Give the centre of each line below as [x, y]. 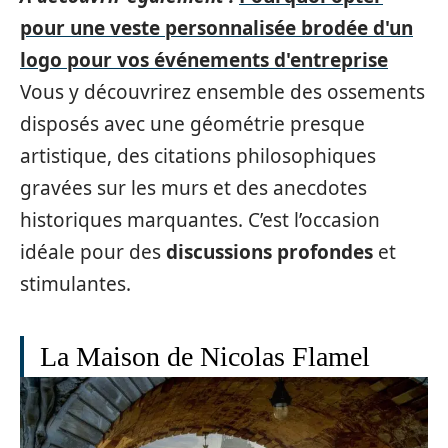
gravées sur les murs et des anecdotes [193, 188]
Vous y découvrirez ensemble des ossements [222, 92]
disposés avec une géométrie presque [192, 124]
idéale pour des [93, 252]
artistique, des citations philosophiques [198, 156]
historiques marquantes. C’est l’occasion [200, 220]
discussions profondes [269, 252]
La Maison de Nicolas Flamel [205, 356]
